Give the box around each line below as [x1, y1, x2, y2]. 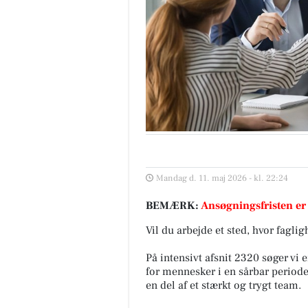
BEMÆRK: [146, 198, 201, 212]
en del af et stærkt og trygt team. [146, 278, 301, 292]
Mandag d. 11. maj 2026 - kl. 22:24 [156, 172, 288, 184]
